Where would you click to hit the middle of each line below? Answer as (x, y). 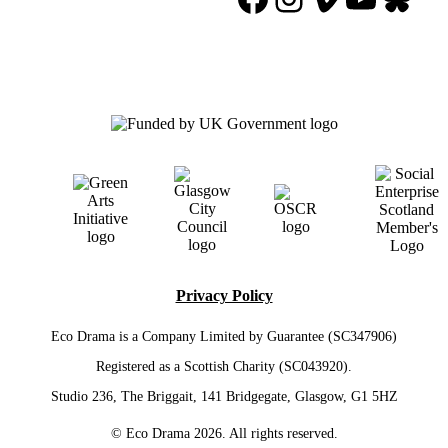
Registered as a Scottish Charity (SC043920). (224, 367)
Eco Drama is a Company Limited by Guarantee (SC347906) (224, 337)
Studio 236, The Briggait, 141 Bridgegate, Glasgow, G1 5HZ (224, 397)
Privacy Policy (224, 296)
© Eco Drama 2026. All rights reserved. (224, 434)
